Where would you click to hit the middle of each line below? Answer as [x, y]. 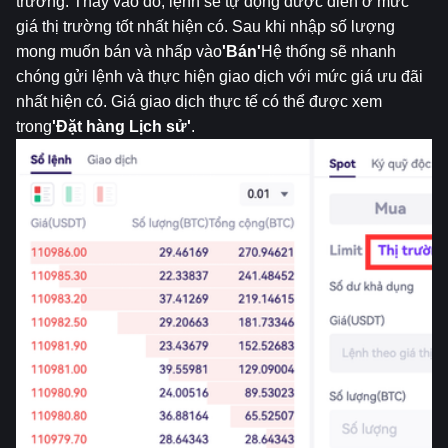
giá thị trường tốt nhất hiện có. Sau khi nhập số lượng [205, 26]
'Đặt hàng [88, 126]
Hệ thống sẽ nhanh [328, 51]
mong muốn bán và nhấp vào [119, 51]
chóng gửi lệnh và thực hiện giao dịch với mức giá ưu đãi [219, 76]
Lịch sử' [160, 126]
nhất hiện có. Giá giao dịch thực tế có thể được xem [199, 101]
